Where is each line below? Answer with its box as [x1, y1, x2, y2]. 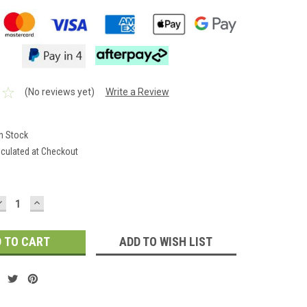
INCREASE [31, 195, 88, 210]
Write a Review [105, 86, 169, 98]
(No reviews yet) [24, 86, 95, 98]
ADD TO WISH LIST [119, 234, 213, 249]
